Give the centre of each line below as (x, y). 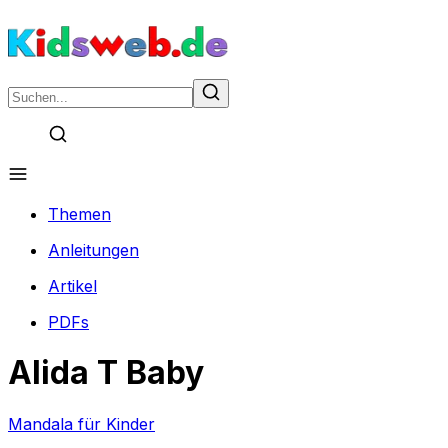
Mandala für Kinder (81, 423)
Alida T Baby (106, 373)
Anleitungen (93, 250)
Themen (79, 214)
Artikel (72, 286)
